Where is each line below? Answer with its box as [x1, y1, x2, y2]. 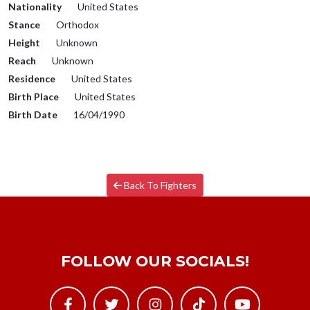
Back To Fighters [122, 179, 197, 192]
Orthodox [54, 19, 99, 31]
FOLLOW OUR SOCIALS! [61, 252, 249, 271]
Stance [8, 19, 40, 31]
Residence [8, 73, 55, 85]
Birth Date [8, 109, 57, 121]
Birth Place [8, 91, 59, 103]
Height [8, 37, 40, 49]
